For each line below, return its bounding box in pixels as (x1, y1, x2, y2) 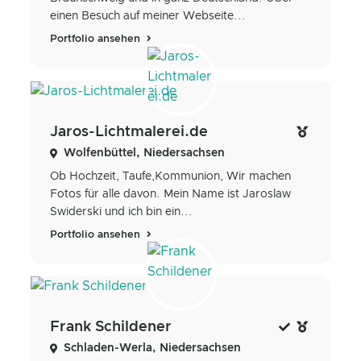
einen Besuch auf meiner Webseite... (50, 10, 246, 23)
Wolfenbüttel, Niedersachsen (64, 147, 225, 159)
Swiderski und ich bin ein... (50, 205, 193, 218)
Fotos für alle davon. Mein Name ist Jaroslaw (50, 188, 291, 200)
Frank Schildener (50, 320, 172, 335)
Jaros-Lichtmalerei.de (50, 124, 208, 139)
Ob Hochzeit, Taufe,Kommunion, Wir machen (50, 170, 291, 182)
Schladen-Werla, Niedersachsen (64, 342, 241, 355)
